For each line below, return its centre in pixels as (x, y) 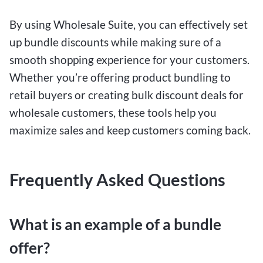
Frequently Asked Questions (117, 180)
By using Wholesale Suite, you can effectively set (129, 25)
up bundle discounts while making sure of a (115, 42)
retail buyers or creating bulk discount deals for (127, 95)
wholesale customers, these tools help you (113, 113)
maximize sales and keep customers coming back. (130, 130)
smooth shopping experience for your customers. (129, 60)
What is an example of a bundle (115, 225)
